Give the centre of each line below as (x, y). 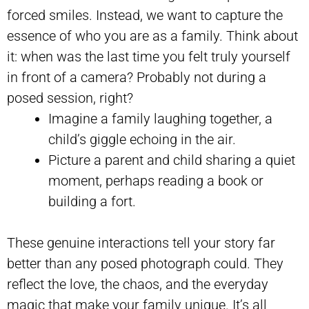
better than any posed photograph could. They (145, 263)
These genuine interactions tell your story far (141, 242)
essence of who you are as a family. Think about (152, 36)
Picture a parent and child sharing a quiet (172, 160)
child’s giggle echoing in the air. (142, 139)
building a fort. (92, 201)
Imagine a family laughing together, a (160, 118)
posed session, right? (70, 98)
